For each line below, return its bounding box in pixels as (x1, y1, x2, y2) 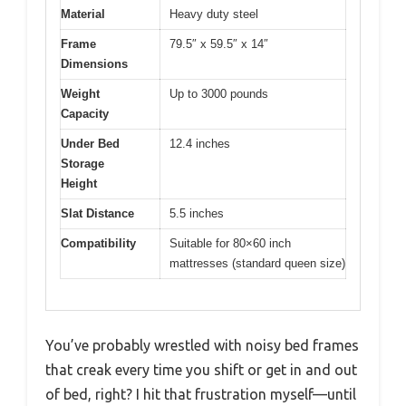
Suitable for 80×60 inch (169, 236, 291, 250)
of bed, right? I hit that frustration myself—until (45, 386, 356, 403)
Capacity (61, 106, 109, 121)
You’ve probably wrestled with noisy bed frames (45, 337, 359, 354)
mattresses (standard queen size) (169, 256, 345, 270)
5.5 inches (169, 206, 224, 220)
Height (61, 176, 97, 190)
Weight (61, 86, 100, 101)
